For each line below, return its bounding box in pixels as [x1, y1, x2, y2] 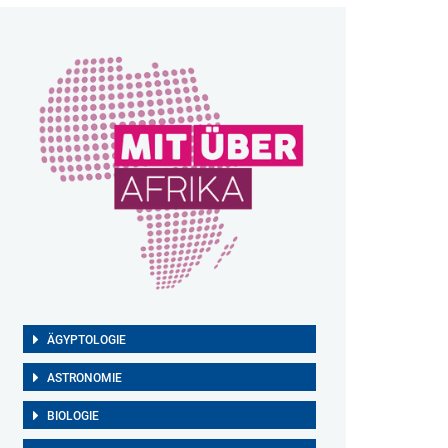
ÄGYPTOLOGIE [46, 333, 126, 347]
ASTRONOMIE [46, 371, 122, 385]
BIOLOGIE [46, 409, 99, 423]
